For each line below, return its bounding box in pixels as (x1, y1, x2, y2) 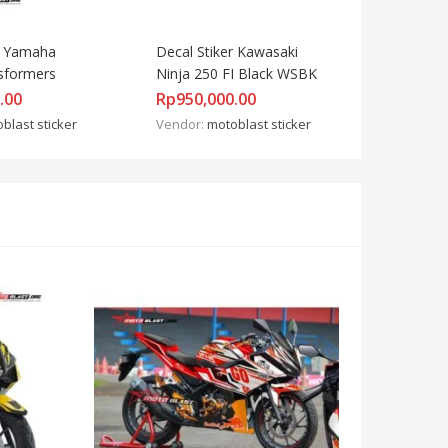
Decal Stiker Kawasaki (156, 41, 298, 61)
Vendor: (156, 114, 207, 133)
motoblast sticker (207, 114, 311, 133)
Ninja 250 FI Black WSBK (156, 63, 317, 83)
